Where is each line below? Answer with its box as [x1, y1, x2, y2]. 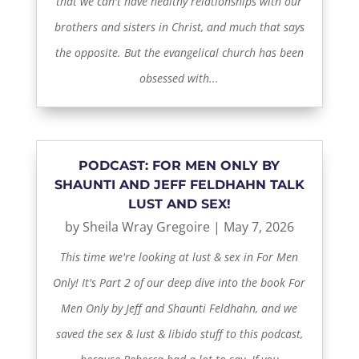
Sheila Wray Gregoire [82, 218, 210, 236]
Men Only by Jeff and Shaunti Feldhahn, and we [61, 301, 298, 317]
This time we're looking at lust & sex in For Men [60, 249, 299, 265]
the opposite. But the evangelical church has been [54, 45, 304, 61]
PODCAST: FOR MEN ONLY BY [79, 158, 280, 174]
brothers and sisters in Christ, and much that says [54, 19, 305, 35]
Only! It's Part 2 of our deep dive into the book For [53, 275, 306, 291]
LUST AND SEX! [127, 196, 231, 212]
